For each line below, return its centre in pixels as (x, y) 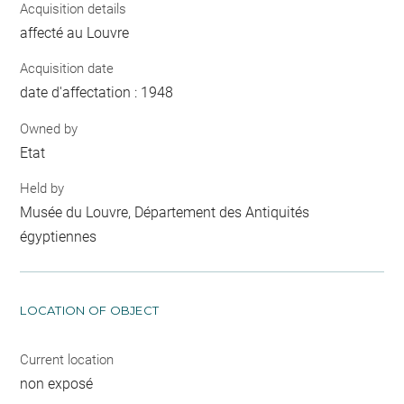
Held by (42, 189)
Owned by (49, 129)
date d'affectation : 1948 (97, 93)
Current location (67, 360)
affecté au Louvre (75, 32)
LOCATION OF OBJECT (90, 311)
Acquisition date (67, 69)
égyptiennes (59, 237)
